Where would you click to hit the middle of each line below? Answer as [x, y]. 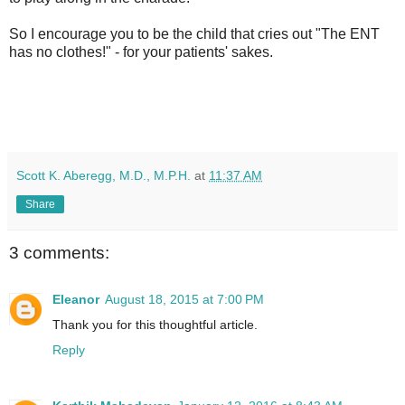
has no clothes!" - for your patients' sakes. [141, 52]
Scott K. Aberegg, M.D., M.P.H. [104, 175]
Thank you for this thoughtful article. [155, 325]
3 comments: [59, 252]
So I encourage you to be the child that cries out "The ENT [194, 33]
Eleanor [76, 300]
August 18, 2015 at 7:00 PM [184, 300]
